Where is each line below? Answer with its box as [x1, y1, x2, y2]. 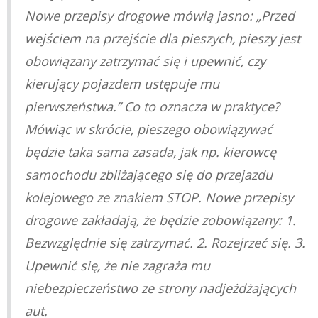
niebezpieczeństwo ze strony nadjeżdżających [25, 279, 296, 297]
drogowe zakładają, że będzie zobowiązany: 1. [25, 211, 296, 229]
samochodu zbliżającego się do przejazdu [25, 165, 273, 183]
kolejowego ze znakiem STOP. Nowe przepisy [25, 188, 293, 206]
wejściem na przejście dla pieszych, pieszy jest [25, 29, 300, 47]
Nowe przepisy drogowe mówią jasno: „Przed [25, 6, 295, 24]
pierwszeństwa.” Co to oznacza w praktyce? [25, 97, 280, 115]
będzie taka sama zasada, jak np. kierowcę [25, 143, 276, 160]
